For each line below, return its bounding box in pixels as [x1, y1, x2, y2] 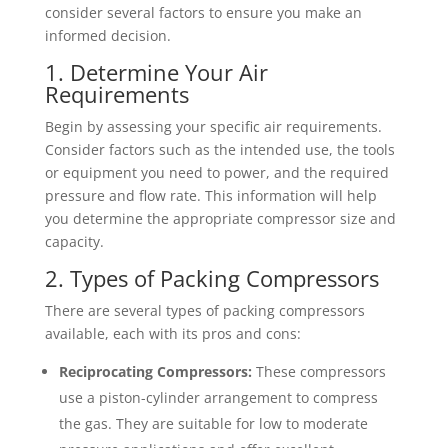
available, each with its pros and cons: [44, 324, 301, 343]
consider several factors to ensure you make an [44, 3, 362, 22]
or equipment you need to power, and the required [44, 163, 389, 182]
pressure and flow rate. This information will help [44, 186, 377, 205]
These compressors [251, 362, 386, 381]
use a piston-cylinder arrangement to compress [58, 388, 378, 407]
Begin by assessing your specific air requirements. [44, 117, 382, 136]
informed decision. [44, 26, 171, 45]
